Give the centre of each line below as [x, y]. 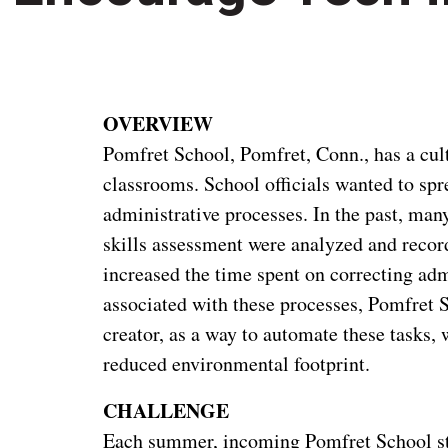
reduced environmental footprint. [237, 363]
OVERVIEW [158, 123]
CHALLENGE [166, 410]
